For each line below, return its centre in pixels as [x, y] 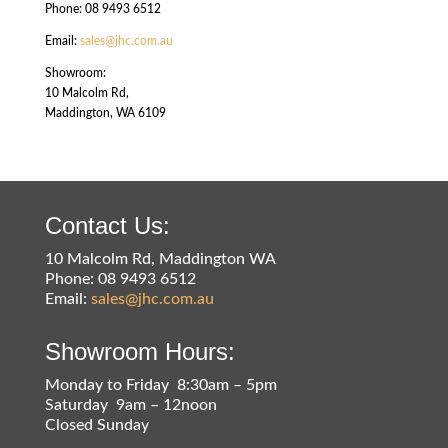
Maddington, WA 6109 [105, 112]
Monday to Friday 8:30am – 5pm [160, 384]
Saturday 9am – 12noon [130, 404]
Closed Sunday [96, 424]
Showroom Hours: [139, 351]
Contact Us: [107, 225]
